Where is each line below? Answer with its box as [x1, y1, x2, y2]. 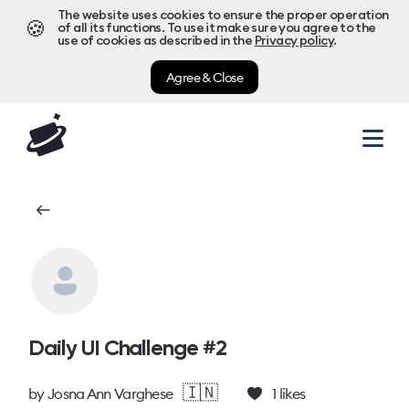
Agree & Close [165, 68, 244, 86]
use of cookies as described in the [58, 35, 253, 47]
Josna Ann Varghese [47, 384, 173, 403]
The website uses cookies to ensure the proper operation [58, 9, 389, 22]
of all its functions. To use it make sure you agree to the [58, 22, 376, 35]
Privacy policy [254, 35, 334, 47]
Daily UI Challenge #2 [28, 334, 226, 361]
